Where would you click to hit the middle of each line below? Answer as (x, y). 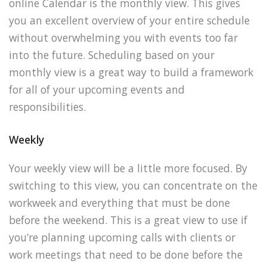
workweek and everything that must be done (119, 202)
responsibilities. (47, 106)
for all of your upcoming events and (97, 89)
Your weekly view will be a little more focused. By (128, 168)
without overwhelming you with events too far (123, 37)
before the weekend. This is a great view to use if (128, 220)
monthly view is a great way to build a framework (131, 72)
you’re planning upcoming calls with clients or (122, 237)
